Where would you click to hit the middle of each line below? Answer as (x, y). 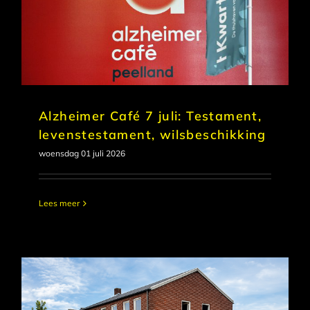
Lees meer (59, 203)
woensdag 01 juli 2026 (82, 153)
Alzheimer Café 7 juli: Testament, (151, 116)
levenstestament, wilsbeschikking (153, 135)
